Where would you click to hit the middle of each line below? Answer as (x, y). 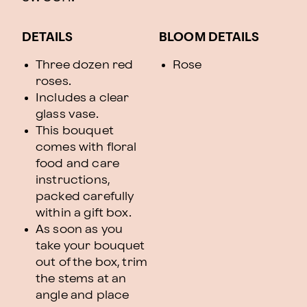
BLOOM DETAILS (209, 37)
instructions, (73, 180)
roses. (53, 81)
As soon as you (79, 229)
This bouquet (75, 131)
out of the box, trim (91, 262)
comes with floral (86, 147)
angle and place (83, 295)
